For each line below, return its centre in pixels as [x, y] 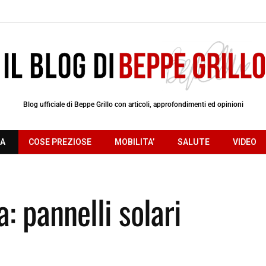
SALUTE [194, 142]
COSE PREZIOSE [60, 142]
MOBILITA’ [134, 142]
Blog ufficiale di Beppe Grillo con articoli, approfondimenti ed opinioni [133, 104]
